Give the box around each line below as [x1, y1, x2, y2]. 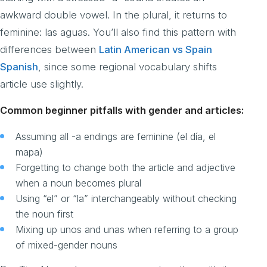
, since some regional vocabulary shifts [38, 61, 217, 73]
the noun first [15, 207, 73, 220]
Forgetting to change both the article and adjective [15, 161, 235, 173]
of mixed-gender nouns [15, 238, 117, 251]
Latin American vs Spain [99, 44, 212, 56]
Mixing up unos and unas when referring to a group [15, 223, 238, 235]
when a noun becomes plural [15, 176, 141, 189]
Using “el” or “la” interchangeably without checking [15, 192, 237, 204]
